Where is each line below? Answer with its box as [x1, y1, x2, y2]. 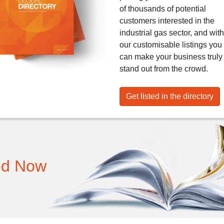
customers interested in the [119, 16, 214, 25]
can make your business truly [119, 52, 222, 61]
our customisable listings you [119, 40, 222, 49]
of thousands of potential [119, 4, 206, 13]
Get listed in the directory [126, 92, 213, 100]
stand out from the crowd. [119, 64, 208, 73]
